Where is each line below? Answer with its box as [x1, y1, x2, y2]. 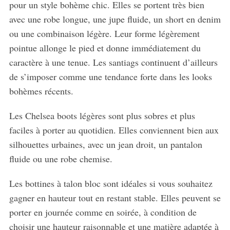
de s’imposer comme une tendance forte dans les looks [9, 70, 212, 83]
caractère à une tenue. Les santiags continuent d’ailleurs [9, 55, 218, 68]
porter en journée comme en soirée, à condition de [9, 205, 197, 218]
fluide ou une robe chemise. [9, 152, 112, 165]
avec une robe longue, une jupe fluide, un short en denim [9, 12, 221, 25]
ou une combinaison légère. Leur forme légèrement [9, 27, 200, 40]
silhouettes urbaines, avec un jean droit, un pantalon [9, 138, 202, 150]
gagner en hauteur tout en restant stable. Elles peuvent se [9, 191, 221, 204]
